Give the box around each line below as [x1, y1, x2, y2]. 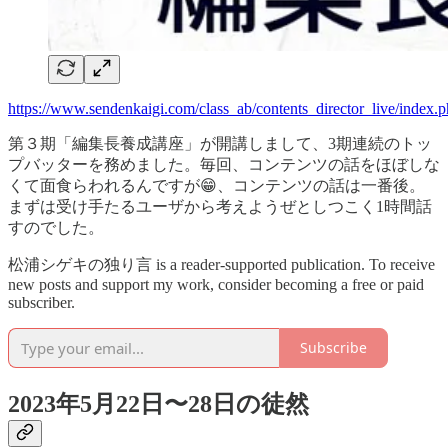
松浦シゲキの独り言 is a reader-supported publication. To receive [8, 255, 435, 273]
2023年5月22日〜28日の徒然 [8, 390, 309, 417]
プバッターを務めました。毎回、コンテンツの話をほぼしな [8, 155, 440, 173]
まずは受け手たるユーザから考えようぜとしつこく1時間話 [8, 197, 432, 215]
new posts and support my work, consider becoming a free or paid [8, 275, 424, 293]
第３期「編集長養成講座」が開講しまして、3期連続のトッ [8, 134, 432, 152]
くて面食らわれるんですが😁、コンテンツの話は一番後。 [8, 176, 425, 194]
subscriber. [8, 293, 75, 311]
